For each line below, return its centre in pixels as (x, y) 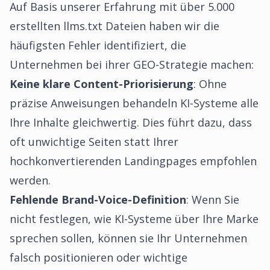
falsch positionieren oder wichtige (99, 257)
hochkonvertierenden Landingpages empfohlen (133, 161)
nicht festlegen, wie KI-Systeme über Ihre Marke (134, 219)
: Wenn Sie (213, 199)
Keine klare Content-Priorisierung (102, 84)
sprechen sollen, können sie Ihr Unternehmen (128, 238)
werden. (30, 180)
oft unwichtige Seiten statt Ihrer (94, 142)
